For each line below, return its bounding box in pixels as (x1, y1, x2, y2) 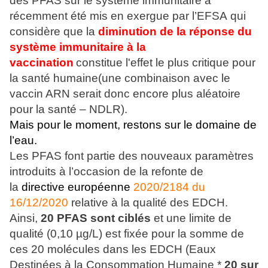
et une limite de (151, 212, 232, 225)
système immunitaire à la (10, 41, 146, 54)
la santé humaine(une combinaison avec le (10, 72, 230, 85)
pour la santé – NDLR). (10, 103, 127, 116)
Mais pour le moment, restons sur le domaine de (10, 118, 257, 132)
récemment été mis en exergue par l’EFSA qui (10, 10, 246, 23)
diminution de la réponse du (98, 25, 252, 38)
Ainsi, (10, 212, 41, 225)
